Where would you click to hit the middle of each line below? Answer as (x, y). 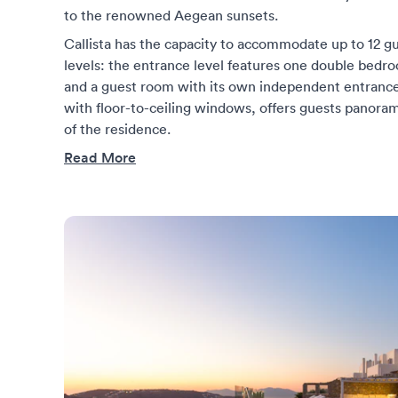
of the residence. (117, 129)
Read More (100, 158)
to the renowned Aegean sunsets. (171, 15)
